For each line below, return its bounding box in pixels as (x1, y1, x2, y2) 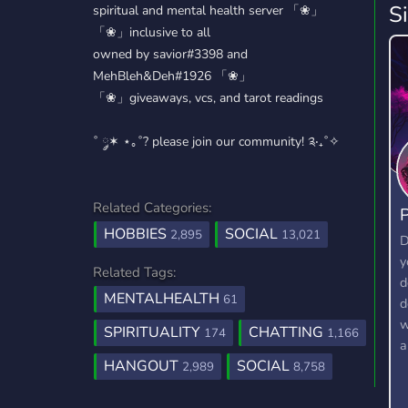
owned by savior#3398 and (93, 46, 248, 63)
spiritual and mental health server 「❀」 (93, 2, 323, 19)
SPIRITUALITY (104, 322, 204, 342)
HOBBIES (104, 224, 170, 244)
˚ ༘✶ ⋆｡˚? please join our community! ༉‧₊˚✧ (93, 133, 340, 150)
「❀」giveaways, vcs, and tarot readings (93, 89, 323, 107)
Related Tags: (93, 263, 176, 281)
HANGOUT (104, 356, 182, 376)
